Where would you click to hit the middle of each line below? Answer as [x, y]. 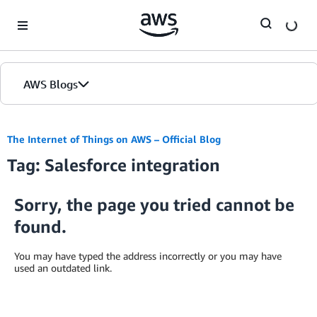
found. [40, 226]
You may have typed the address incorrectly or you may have [148, 256]
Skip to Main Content [53, 14]
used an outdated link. [63, 268]
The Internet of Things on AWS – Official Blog [114, 139]
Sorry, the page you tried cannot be [154, 204]
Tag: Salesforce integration [114, 165]
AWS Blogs [51, 84]
